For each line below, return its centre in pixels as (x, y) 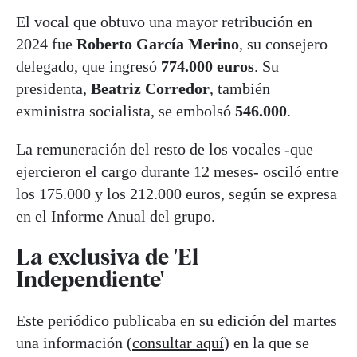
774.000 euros (206, 67)
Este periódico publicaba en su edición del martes (177, 320)
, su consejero (283, 44)
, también (240, 89)
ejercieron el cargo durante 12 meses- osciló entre (177, 172)
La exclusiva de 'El (107, 257)
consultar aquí (178, 342)
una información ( (74, 342)
